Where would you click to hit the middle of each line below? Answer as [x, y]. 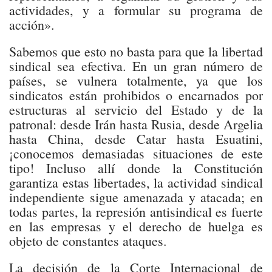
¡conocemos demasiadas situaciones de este [136, 153]
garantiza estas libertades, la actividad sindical [136, 182]
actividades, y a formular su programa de [136, 10]
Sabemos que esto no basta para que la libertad [136, 51]
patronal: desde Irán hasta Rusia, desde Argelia [136, 124]
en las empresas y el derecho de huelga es [136, 226]
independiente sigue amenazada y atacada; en [136, 197]
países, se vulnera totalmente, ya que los [136, 80]
